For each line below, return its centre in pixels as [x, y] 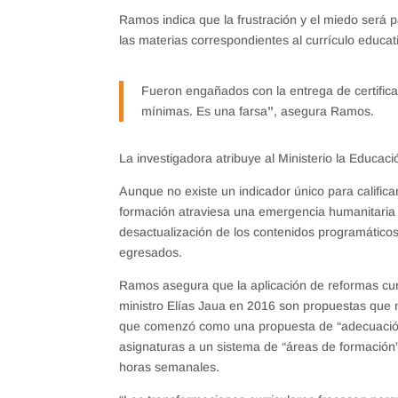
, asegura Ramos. [324, 111]
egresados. [151, 252]
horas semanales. [170, 366]
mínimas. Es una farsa [205, 111]
